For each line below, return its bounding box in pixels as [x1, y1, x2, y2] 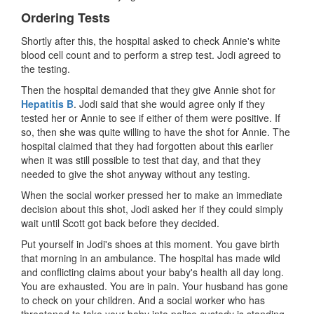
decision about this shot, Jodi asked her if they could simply [21, 201, 283, 216]
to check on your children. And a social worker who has [21, 292, 265, 307]
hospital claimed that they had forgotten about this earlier [21, 138, 273, 153]
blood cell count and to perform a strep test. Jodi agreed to [21, 47, 281, 62]
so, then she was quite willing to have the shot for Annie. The [21, 124, 290, 139]
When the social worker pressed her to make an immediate [21, 187, 282, 202]
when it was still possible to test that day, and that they [21, 152, 261, 167]
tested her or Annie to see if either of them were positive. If [21, 110, 280, 125]
